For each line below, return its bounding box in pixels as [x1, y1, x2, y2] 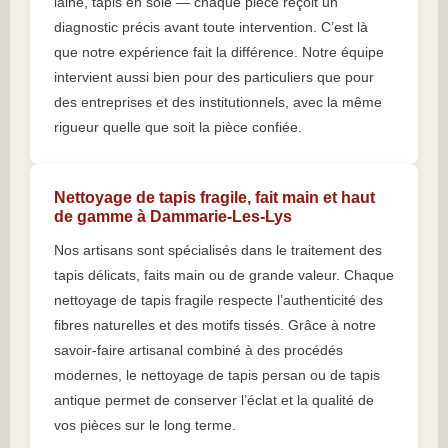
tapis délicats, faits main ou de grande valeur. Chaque [54, 267, 394, 284]
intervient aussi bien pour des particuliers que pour [54, 69, 374, 86]
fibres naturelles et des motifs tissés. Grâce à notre [54, 317, 376, 334]
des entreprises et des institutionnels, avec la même [54, 94, 382, 111]
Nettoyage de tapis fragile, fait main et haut [54, 189, 375, 207]
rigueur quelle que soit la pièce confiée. [54, 119, 302, 136]
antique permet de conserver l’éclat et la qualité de [54, 392, 374, 409]
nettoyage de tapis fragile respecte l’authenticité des [54, 292, 383, 309]
